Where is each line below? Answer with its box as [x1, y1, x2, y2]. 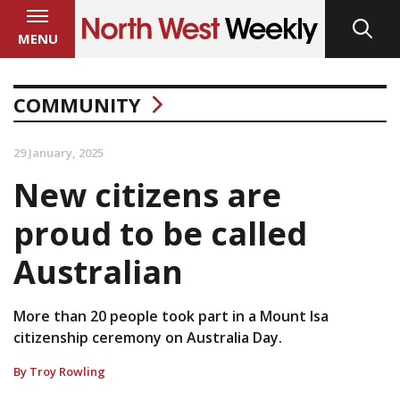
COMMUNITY [13, 90, 141, 118]
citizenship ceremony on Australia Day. [13, 327, 282, 347]
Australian [13, 249, 183, 294]
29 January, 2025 [13, 144, 104, 161]
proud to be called [13, 211, 307, 255]
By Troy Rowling [13, 362, 105, 379]
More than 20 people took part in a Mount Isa [13, 305, 329, 326]
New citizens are [13, 172, 281, 217]
